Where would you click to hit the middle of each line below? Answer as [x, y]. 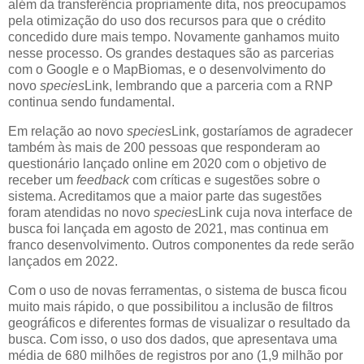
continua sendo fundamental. [91, 102]
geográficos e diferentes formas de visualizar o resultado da [179, 323]
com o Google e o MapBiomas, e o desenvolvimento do [167, 69]
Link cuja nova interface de [275, 212]
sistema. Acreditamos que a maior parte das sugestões [165, 196]
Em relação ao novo [67, 131]
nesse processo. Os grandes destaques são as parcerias [171, 53]
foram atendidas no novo [81, 212]
